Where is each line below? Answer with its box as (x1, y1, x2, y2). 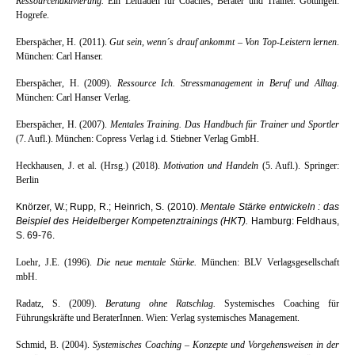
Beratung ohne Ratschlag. (105, 297, 216, 309)
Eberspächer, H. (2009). (16, 77, 117, 89)
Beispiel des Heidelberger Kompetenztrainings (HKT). (16, 215, 249, 227)
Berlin (16, 174, 39, 185)
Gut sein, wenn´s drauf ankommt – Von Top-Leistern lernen (106, 36, 338, 48)
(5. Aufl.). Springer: (261, 159, 340, 171)
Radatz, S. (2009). (16, 297, 97, 309)
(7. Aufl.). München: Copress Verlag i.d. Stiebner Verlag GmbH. (16, 132, 259, 144)
